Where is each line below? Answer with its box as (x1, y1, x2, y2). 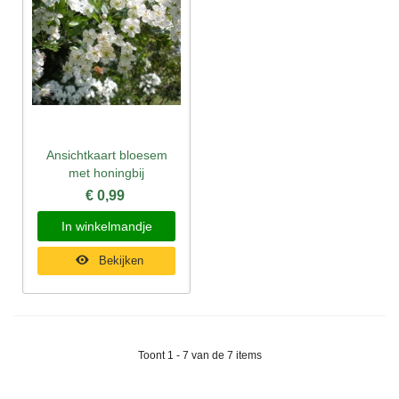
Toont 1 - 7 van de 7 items (137, 348, 262, 362)
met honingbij (69, 165, 144, 180)
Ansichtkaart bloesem (45, 147, 167, 162)
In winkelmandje (61, 218, 152, 233)
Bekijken (99, 253, 144, 267)
